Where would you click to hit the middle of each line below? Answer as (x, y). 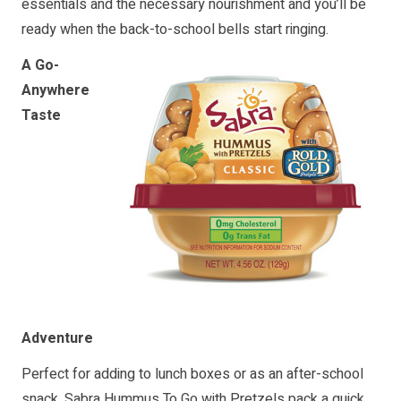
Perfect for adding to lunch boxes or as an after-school (192, 374)
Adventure (57, 338)
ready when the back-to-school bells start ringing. (175, 29)
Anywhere (55, 90)
